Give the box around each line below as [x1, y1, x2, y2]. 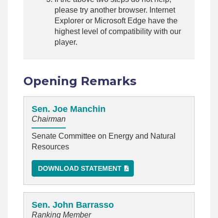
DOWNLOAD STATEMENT [38, 164, 122, 172]
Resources [32, 142, 69, 151]
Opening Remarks [23, 74, 136, 89]
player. [54, 38, 77, 47]
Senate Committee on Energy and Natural [32, 131, 176, 140]
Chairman [32, 115, 66, 124]
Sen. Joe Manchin [32, 104, 106, 114]
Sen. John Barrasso [32, 200, 114, 210]
